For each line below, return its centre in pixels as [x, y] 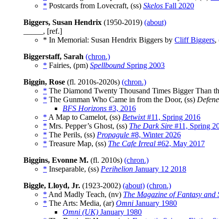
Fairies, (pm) [68, 66]
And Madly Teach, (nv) [85, 195]
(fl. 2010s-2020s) [93, 82]
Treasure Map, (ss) [77, 144]
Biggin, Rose [44, 82]
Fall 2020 [178, 6]
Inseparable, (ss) [74, 169]
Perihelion [117, 169]
